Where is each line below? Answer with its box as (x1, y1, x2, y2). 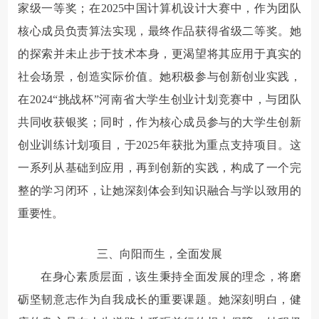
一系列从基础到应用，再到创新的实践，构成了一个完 (18, 161, 301, 174)
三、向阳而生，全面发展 (97, 247, 222, 260)
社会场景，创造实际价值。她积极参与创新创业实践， (18, 70, 301, 83)
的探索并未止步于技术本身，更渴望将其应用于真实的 (18, 47, 301, 60)
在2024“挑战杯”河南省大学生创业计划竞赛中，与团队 (18, 93, 301, 105)
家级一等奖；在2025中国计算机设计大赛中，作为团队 (18, 1, 301, 14)
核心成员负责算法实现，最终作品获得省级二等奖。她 (18, 24, 301, 37)
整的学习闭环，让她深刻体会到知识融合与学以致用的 (18, 184, 301, 197)
